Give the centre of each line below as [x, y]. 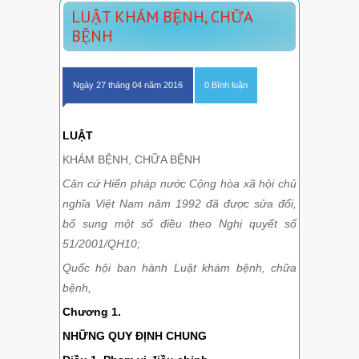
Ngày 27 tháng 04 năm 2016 [128, 85]
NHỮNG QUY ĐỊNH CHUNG [135, 336]
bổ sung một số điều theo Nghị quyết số [179, 224]
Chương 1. [92, 312]
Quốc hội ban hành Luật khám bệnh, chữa [179, 268]
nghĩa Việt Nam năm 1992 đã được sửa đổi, [179, 204]
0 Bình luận [226, 85]
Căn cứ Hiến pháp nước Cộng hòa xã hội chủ [179, 184]
